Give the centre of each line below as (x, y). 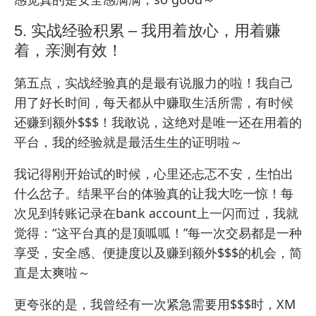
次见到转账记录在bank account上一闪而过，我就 (156, 213)
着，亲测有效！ (68, 50)
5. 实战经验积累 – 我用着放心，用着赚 (147, 30)
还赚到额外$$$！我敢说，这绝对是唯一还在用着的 (158, 122)
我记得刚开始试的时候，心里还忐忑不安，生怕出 (154, 173)
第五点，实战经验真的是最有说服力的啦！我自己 (154, 82)
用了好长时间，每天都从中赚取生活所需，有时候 (154, 102)
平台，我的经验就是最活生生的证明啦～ (128, 141)
